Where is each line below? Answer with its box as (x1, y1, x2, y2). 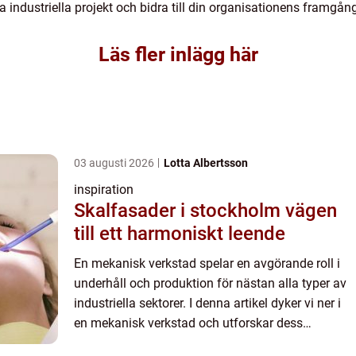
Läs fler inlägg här (98, 43, 258, 67)
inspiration (74, 182, 133, 198)
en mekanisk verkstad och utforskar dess (74, 315, 303, 331)
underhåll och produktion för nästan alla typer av (74, 276, 346, 292)
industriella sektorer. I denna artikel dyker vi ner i (74, 296, 341, 311)
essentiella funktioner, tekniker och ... (74, 335, 279, 351)
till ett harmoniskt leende (74, 222, 285, 246)
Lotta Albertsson (164, 157, 248, 170)
